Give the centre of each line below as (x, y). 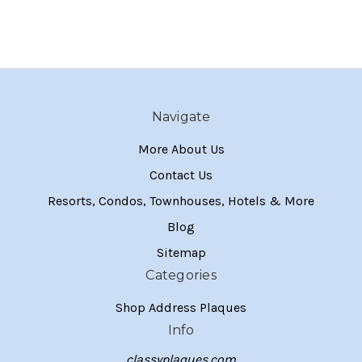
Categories (181, 276)
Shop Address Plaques (181, 308)
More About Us (181, 149)
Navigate (181, 117)
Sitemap (181, 253)
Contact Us (181, 175)
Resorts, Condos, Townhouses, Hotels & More (181, 201)
